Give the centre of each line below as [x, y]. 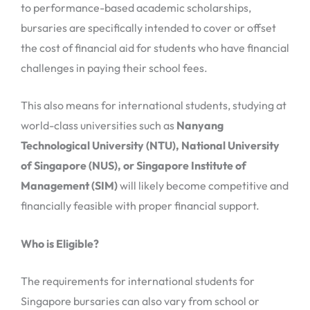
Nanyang [200, 126]
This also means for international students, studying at [154, 106]
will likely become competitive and [203, 186]
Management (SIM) [69, 186]
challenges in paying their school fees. [114, 67]
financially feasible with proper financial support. [140, 206]
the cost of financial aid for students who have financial [155, 47]
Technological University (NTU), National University [150, 146]
